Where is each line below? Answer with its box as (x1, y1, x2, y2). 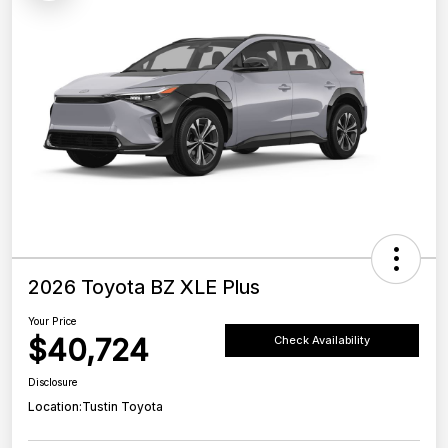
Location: (28, 399, 82, 415)
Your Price (28, 315, 77, 328)
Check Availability (274, 332, 370, 347)
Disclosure (28, 376, 78, 389)
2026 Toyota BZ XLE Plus (28, 275, 260, 300)
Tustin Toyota (82, 399, 163, 415)
